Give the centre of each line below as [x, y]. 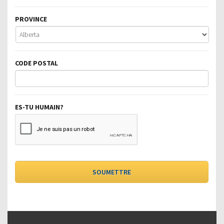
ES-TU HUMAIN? [39, 107]
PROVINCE [31, 19]
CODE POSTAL [36, 63]
